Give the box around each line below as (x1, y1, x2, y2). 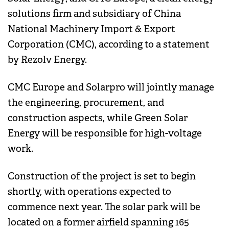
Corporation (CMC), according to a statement (8, 38, 210, 51)
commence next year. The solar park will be (8, 201, 200, 214)
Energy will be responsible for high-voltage (8, 127, 202, 140)
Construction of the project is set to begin (8, 170, 196, 183)
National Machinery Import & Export (8, 23, 175, 36)
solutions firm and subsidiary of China (8, 8, 181, 20)
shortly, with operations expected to (8, 186, 171, 198)
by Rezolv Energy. (8, 54, 87, 66)
